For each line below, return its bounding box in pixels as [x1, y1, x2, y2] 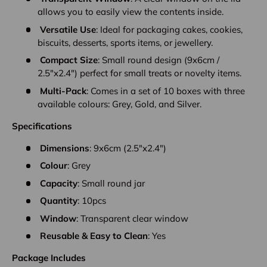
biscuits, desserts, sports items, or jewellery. [37, 36, 213, 48]
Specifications [12, 120, 72, 132]
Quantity [39, 195, 77, 207]
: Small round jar [77, 177, 145, 189]
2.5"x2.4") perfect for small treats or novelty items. [37, 67, 241, 79]
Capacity [39, 177, 77, 189]
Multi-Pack [39, 85, 86, 97]
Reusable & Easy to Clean [39, 230, 148, 242]
